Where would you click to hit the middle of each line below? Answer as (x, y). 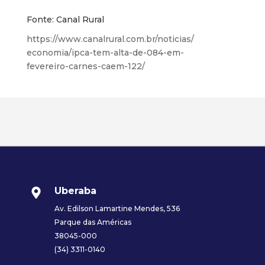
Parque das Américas (93, 222)
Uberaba (75, 191)
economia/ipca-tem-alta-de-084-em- (105, 53)
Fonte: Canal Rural (65, 20)
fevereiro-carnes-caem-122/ (85, 67)
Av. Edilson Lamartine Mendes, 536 (117, 209)
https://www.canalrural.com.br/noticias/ (110, 39)
